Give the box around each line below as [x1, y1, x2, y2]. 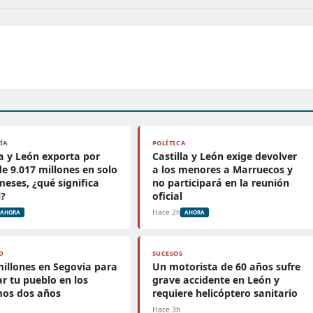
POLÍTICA [152, 138, 186, 147]
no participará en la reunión [152, 176, 289, 189]
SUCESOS [152, 249, 183, 258]
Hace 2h [152, 208, 180, 217]
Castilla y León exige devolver [152, 150, 297, 163]
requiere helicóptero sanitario [152, 286, 298, 300]
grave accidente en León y [152, 273, 279, 286]
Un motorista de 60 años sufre [152, 260, 300, 273]
